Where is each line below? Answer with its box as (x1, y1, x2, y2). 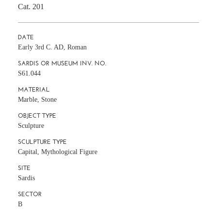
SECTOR (18, 190, 42, 198)
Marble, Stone (18, 95, 57, 103)
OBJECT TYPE (18, 111, 57, 119)
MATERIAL (18, 85, 50, 93)
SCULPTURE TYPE (18, 138, 67, 145)
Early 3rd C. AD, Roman (18, 43, 87, 51)
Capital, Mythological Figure (18, 148, 98, 155)
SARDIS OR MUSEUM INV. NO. (18, 59, 107, 67)
